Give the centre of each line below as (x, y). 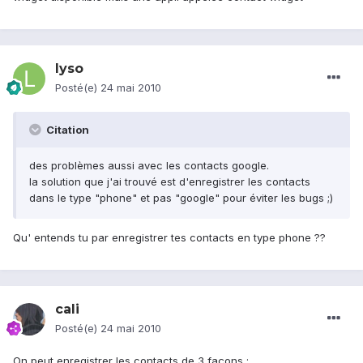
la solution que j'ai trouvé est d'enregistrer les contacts (170, 182)
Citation (66, 130)
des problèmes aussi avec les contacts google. (149, 166)
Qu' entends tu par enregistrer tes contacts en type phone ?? (169, 238)
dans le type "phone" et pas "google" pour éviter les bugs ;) (181, 198)
